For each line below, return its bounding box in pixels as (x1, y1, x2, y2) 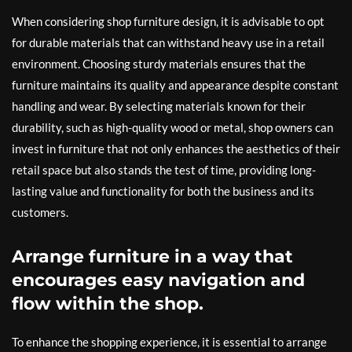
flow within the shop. (12, 293, 203, 314)
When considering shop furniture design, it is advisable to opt (12, 14, 324, 28)
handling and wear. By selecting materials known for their (12, 99, 306, 113)
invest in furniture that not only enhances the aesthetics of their (12, 141, 340, 156)
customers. (12, 205, 68, 219)
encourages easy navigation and (12, 269, 305, 291)
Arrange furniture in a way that (12, 246, 293, 267)
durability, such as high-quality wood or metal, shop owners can (12, 120, 333, 134)
